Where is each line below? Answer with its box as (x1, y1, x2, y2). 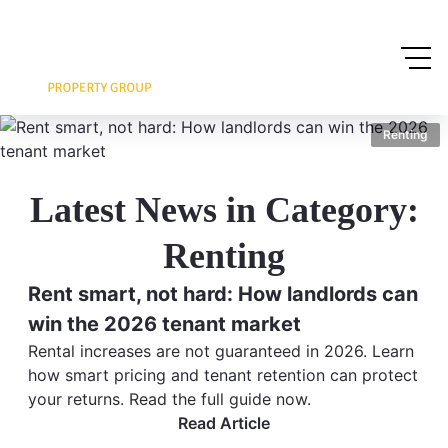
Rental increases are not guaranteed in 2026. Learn (28, 341, 414, 361)
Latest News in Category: (29, 190, 419, 230)
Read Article (178, 413, 270, 433)
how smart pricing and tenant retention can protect (28, 365, 418, 385)
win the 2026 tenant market (28, 312, 301, 336)
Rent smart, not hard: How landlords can (28, 282, 418, 306)
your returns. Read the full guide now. (28, 389, 311, 409)
